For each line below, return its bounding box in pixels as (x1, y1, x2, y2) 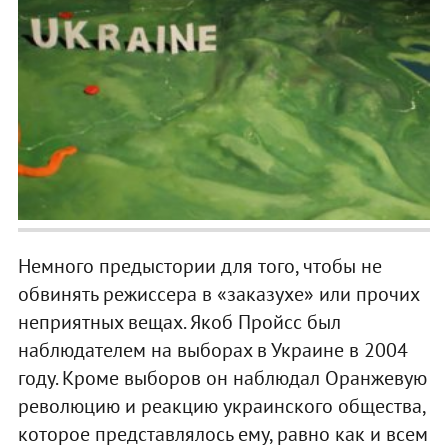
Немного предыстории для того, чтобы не (17, 253, 382, 280)
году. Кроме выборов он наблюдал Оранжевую (17, 365, 427, 392)
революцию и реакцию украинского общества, (17, 393, 425, 420)
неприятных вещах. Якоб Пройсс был (17, 309, 341, 336)
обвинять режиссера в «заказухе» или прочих (17, 281, 419, 308)
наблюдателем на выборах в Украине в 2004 (17, 337, 408, 364)
